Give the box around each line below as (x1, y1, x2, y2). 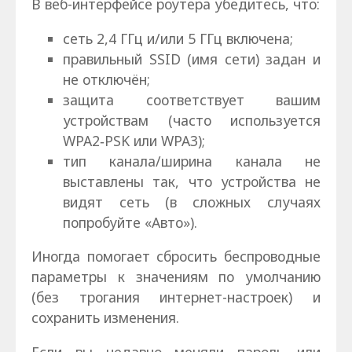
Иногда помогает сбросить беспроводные (31, 247, 321, 266)
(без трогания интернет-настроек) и (31, 288, 321, 307)
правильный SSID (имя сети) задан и (63, 49, 321, 68)
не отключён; (63, 69, 151, 89)
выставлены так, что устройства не (63, 171, 321, 191)
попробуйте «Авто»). (63, 212, 198, 232)
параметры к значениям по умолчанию (31, 267, 321, 287)
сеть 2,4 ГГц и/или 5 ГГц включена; (63, 28, 294, 48)
